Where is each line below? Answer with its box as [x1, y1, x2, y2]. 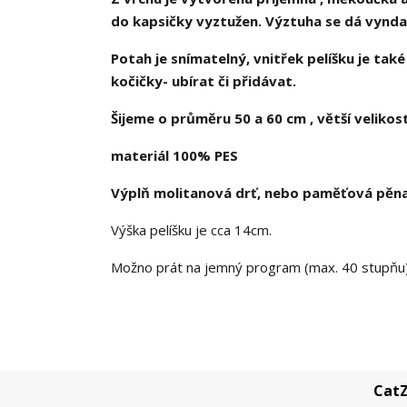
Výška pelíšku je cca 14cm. [111, 221, 272, 239]
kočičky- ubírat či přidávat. [111, 72, 296, 90]
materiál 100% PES [111, 146, 238, 164]
